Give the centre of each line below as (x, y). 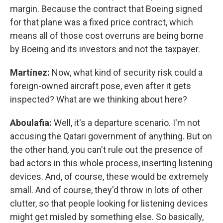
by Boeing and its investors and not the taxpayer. (105, 49)
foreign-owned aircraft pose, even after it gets (101, 86)
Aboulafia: (31, 123)
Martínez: (31, 72)
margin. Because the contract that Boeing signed (106, 9)
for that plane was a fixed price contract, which (102, 22)
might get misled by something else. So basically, (107, 217)
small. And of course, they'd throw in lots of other (106, 190)
